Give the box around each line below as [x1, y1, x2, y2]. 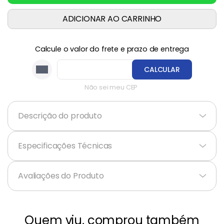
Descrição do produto [18, 110, 102, 122]
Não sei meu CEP [84, 83, 138, 92]
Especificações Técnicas [18, 140, 112, 152]
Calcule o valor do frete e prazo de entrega [34, 44, 189, 54]
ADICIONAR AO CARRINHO [62, 13, 162, 25]
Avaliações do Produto [18, 170, 104, 182]
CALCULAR [144, 64, 180, 75]
